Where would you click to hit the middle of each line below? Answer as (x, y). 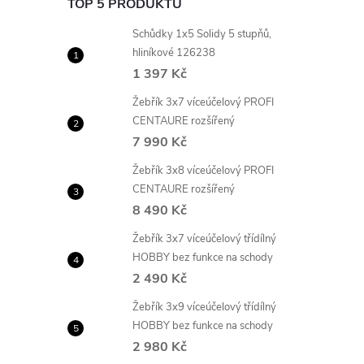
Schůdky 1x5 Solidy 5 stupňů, (202, 34)
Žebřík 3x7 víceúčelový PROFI (203, 102)
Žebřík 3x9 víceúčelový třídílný (204, 307)
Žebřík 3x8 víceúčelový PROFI (203, 171)
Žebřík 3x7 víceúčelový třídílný (204, 239)
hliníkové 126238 (174, 53)
